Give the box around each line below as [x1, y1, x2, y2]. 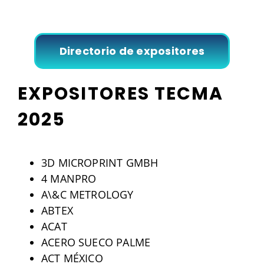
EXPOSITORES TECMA [17, 81, 224, 105]
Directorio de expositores [59, 43, 205, 58]
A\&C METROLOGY [41, 187, 134, 202]
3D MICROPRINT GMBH [41, 155, 159, 170]
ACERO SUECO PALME [41, 235, 151, 249]
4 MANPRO [41, 171, 97, 186]
